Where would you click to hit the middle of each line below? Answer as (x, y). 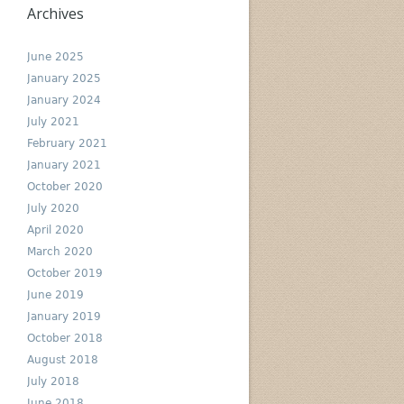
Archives (55, 14)
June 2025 (55, 57)
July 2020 (53, 208)
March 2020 (60, 252)
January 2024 (64, 100)
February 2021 (67, 143)
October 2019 (64, 273)
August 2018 (62, 360)
